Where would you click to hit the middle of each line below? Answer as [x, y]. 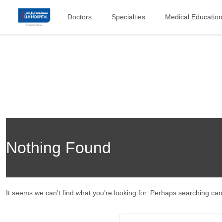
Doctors [80, 17]
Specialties [129, 17]
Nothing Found [58, 148]
